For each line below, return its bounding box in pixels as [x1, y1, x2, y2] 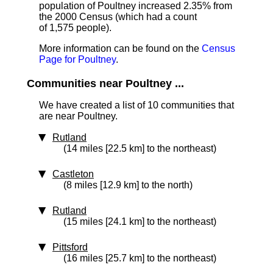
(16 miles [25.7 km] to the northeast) [63, 253, 216, 263]
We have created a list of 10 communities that [39, 100, 234, 110]
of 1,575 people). [39, 23, 112, 33]
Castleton [52, 169, 94, 179]
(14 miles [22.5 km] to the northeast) [63, 143, 216, 154]
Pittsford [52, 242, 88, 252]
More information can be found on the [39, 43, 202, 54]
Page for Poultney [39, 54, 116, 65]
